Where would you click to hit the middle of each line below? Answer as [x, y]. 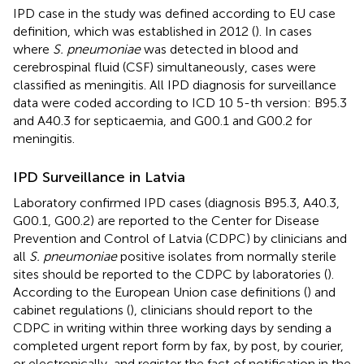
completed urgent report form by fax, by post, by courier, [178, 345]
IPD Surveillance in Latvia [99, 177]
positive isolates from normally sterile [227, 256]
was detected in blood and [219, 49]
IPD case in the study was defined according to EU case [174, 13]
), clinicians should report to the [221, 310]
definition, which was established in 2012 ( [134, 31]
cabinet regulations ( [71, 310]
